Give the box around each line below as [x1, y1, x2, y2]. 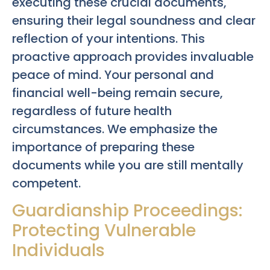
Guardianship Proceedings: [12, 199, 242, 223]
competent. [12, 174, 81, 192]
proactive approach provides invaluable [12, 48, 254, 65]
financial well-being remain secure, [12, 84, 223, 101]
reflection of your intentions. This [12, 30, 205, 47]
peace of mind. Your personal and [12, 66, 214, 83]
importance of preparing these [12, 138, 195, 155]
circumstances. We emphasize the [12, 120, 218, 137]
